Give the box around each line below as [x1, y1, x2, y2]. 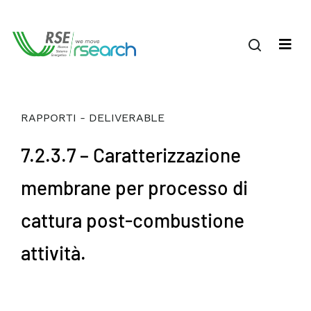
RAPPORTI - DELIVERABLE [21, 111, 165, 124]
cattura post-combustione [21, 208, 244, 232]
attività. [21, 241, 86, 264]
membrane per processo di [21, 176, 248, 199]
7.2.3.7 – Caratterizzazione [21, 143, 241, 167]
